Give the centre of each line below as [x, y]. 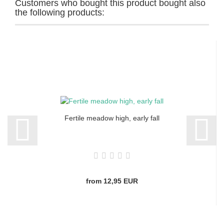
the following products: [60, 13]
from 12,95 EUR [112, 181]
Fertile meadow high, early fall [112, 118]
